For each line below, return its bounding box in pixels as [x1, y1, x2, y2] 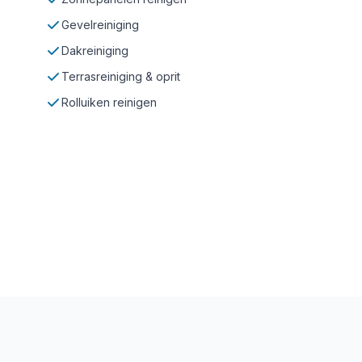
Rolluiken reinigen [61, 95, 157, 109]
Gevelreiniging [61, 18, 139, 32]
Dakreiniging [61, 44, 128, 57]
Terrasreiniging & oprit [61, 69, 180, 83]
